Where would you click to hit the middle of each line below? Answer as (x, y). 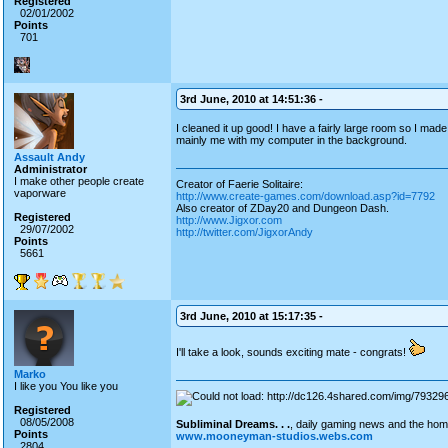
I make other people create (79, 181)
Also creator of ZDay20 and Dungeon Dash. (282, 208)
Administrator (50, 169)
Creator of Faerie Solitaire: (239, 184)
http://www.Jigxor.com (229, 220)
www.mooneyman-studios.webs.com (274, 436)
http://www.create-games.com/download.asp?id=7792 (305, 196)
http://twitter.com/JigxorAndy (244, 232)
